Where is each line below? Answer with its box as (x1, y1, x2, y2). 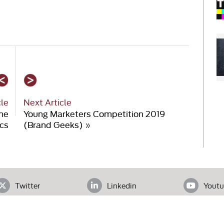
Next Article (23, 95, 72, 108)
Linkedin (106, 179, 136, 190)
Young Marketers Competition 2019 (23, 106, 165, 119)
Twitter (14, 179, 40, 190)
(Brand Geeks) (23, 117, 83, 130)
